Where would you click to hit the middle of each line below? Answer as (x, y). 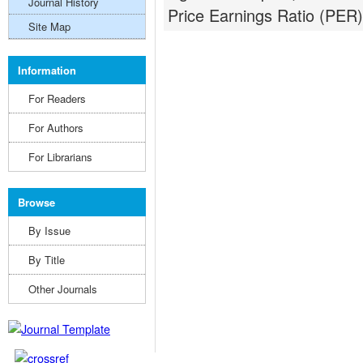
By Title (47, 260)
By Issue (49, 231)
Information (47, 70)
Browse (36, 202)
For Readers (57, 98)
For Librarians (60, 157)
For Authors (56, 128)
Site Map (49, 26)
